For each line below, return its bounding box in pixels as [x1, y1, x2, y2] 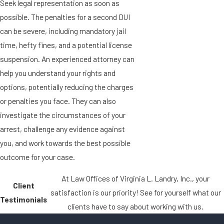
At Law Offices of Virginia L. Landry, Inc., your [61, 173, 209, 183]
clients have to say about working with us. [67, 201, 203, 211]
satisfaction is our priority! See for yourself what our [50, 187, 221, 197]
